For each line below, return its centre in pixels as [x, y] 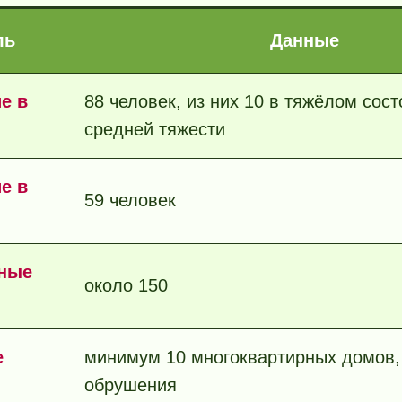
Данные [305, 40]
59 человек [130, 200]
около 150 [126, 285]
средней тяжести [155, 129]
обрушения [131, 385]
